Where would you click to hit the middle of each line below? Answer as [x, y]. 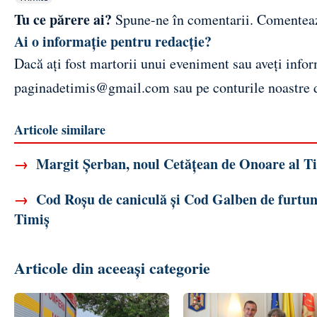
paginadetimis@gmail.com [92, 87]
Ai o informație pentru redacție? [113, 41]
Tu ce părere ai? [63, 19]
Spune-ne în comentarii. [184, 19]
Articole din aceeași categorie [112, 267]
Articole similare [60, 129]
